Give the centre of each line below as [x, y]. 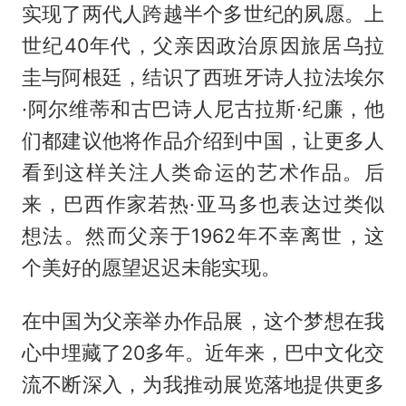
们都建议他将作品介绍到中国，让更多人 [203, 140]
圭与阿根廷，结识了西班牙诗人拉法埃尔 [203, 77]
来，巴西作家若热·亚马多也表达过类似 [203, 203]
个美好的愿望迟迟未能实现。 [151, 267]
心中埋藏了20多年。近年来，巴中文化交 [203, 352]
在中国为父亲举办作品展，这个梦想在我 [203, 320]
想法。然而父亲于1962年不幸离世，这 [203, 235]
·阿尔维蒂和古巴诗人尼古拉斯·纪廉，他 [203, 108]
